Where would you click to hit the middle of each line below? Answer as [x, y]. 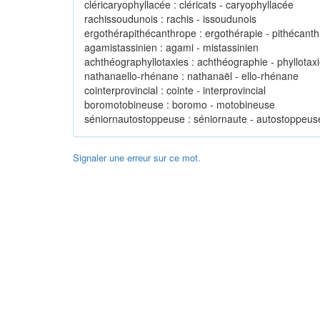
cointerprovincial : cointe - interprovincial [175, 90]
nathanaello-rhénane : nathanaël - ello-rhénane [191, 76]
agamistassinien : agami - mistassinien [171, 47]
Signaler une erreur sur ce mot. [137, 157]
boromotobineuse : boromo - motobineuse [180, 104]
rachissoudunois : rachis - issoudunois [170, 19]
